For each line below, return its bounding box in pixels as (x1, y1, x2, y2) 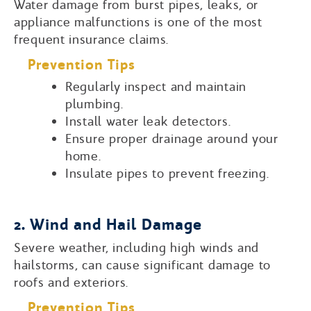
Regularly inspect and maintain (65, 78, 246, 94)
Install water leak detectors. (65, 112, 231, 129)
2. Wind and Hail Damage (14, 214, 202, 235)
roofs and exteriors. (14, 274, 128, 290)
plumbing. (65, 95, 124, 112)
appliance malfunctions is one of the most (14, 13, 262, 30)
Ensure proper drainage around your (65, 130, 278, 146)
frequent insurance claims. (14, 31, 169, 47)
